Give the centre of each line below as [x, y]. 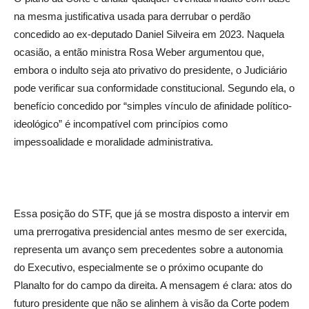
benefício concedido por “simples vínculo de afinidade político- [153, 106]
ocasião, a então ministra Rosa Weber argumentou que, [139, 52]
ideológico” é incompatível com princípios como [121, 123]
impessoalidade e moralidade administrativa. [113, 141]
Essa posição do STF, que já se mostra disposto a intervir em [152, 213]
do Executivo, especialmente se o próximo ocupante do [138, 267]
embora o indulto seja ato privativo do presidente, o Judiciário [150, 70]
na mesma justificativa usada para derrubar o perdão [132, 16]
